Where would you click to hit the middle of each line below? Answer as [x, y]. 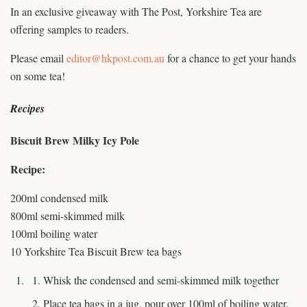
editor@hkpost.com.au [115, 58]
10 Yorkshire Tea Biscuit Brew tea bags [96, 251]
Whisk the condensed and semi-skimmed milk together [161, 280]
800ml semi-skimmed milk [67, 216]
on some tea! [38, 75]
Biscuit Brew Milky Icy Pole [75, 140]
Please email [38, 58]
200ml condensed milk [59, 198]
